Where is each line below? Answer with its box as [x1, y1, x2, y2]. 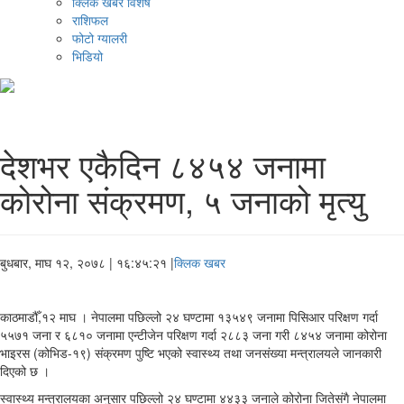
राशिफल [72, 11, 108, 30]
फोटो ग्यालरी [72, 29, 127, 48]
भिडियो [72, 47, 103, 66]
